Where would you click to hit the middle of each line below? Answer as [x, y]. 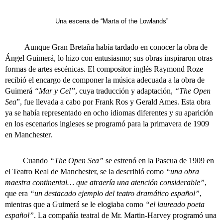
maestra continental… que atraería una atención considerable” [105, 182]
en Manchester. [29, 135]
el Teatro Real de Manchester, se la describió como [85, 171]
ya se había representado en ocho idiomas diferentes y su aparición [109, 113]
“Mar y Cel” [55, 91]
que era [17, 193]
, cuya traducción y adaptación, [125, 91]
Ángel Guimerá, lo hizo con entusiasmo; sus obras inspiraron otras [109, 58]
